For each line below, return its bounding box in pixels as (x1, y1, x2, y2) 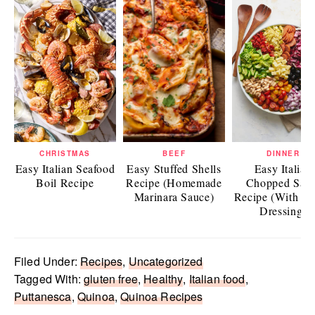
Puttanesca (14, 288, 72, 305)
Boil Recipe (36, 175, 94, 191)
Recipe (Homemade (126, 175, 222, 191)
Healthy (143, 271, 184, 288)
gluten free (84, 271, 138, 288)
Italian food (188, 271, 245, 288)
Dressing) (259, 203, 307, 219)
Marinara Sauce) (134, 189, 214, 205)
